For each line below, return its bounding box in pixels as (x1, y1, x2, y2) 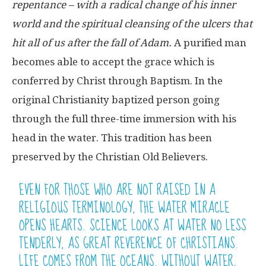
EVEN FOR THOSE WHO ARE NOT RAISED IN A (19, 177, 216, 203)
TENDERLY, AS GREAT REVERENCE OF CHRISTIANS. (19, 230, 239, 256)
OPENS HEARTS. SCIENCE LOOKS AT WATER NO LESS (19, 213, 247, 239)
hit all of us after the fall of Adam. (12, 36, 172, 49)
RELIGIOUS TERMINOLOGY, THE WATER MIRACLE (19, 195, 230, 221)
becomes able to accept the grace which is (12, 55, 214, 68)
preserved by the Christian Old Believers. (12, 150, 208, 163)
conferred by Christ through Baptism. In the (12, 74, 223, 87)
